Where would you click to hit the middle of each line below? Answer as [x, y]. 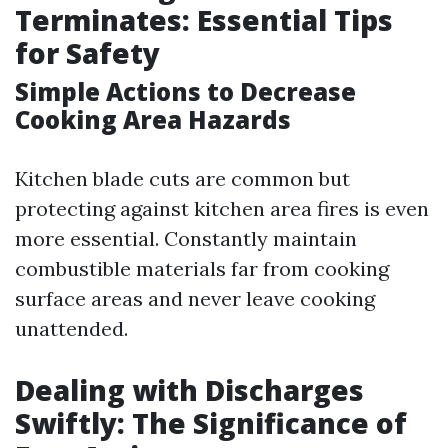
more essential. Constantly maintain [186, 238]
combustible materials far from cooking [202, 268]
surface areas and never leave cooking [195, 298]
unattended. [71, 328]
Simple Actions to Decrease [185, 91]
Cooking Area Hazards [153, 119]
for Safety [87, 53]
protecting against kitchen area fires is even [222, 208]
